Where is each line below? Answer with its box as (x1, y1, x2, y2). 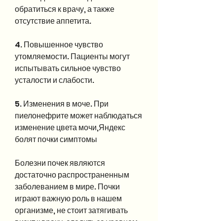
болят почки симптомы (15, 133, 97, 145)
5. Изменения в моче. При (15, 98, 109, 110)
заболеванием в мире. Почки (15, 181, 120, 192)
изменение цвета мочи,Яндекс (15, 121, 125, 133)
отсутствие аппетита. (15, 15, 91, 27)
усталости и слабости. (15, 74, 94, 86)
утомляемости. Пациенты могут (15, 50, 130, 62)
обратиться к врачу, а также (15, 3, 114, 15)
